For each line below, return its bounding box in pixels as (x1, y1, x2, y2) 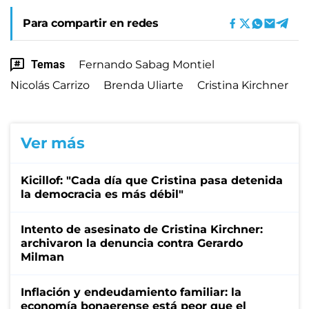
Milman (21, 250, 64, 263)
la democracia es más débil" (21, 187, 183, 201)
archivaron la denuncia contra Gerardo (21, 236, 243, 250)
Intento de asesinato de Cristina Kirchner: (21, 222, 263, 236)
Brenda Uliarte (103, 78, 183, 92)
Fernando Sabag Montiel (79, 57, 215, 71)
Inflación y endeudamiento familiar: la (21, 285, 241, 299)
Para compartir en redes (23, 16, 159, 30)
